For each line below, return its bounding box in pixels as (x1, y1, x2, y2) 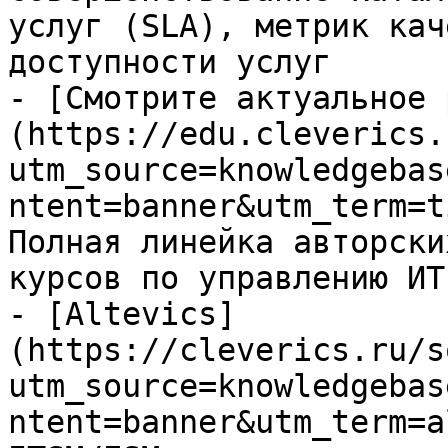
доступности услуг (8, 44, 331, 80)
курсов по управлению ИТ (8, 260, 445, 296)
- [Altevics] (8, 296, 236, 332)
